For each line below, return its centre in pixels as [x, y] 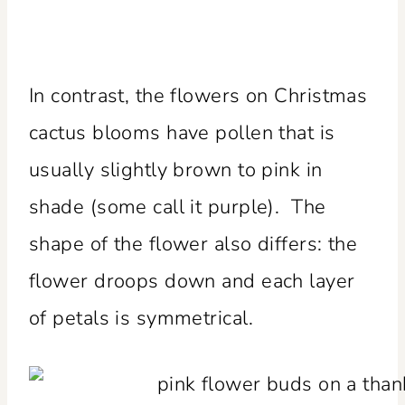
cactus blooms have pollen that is [182, 132]
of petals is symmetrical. [141, 318]
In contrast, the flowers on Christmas [198, 95]
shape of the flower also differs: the [193, 244]
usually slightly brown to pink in [176, 170]
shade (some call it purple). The [178, 207]
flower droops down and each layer [192, 281]
